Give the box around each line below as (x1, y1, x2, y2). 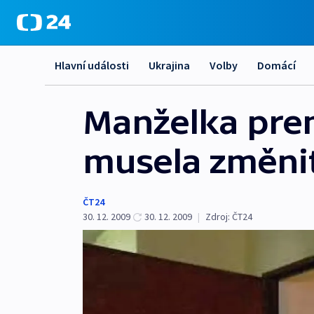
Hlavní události (55, 58, 129, 72)
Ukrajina (149, 58, 190, 72)
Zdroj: (205, 210, 230, 223)
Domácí (257, 58, 296, 72)
